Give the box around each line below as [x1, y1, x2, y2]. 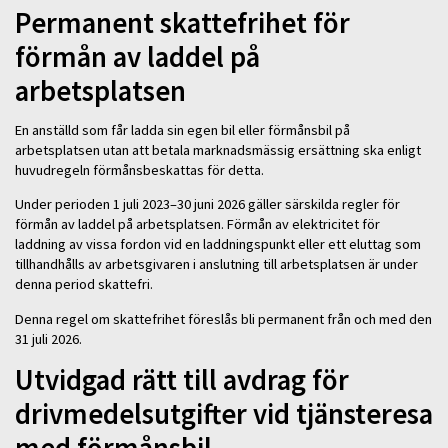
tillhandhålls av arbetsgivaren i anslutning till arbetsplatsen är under [15, 255, 418, 274]
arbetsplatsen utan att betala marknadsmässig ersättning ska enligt [15, 140, 421, 159]
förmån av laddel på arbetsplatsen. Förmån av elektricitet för [15, 215, 380, 234]
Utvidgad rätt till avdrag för [15, 362, 349, 399]
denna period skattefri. [15, 275, 153, 294]
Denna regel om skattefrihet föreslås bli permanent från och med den [15, 309, 432, 328]
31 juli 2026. [15, 329, 85, 348]
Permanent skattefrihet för [15, 5, 350, 42]
